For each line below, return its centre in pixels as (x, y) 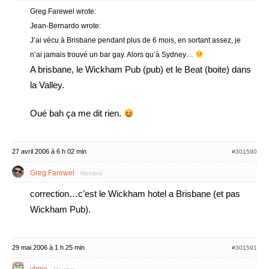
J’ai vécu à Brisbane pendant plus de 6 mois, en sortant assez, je (135, 40)
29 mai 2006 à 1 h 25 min (48, 247)
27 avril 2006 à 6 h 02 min (49, 151)
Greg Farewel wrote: (63, 11)
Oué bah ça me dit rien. (77, 113)
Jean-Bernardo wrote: (65, 26)
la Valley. (47, 85)
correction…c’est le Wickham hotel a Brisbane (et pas (135, 194)
